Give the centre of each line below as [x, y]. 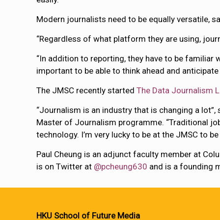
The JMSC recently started [87, 91]
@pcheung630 [121, 167]
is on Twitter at [65, 167]
